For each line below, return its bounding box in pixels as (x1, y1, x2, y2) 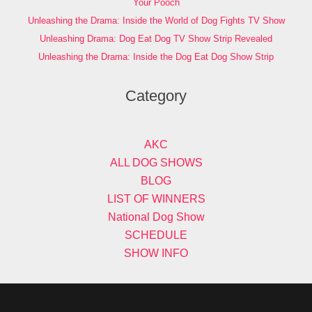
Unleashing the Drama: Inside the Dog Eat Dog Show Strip (38, 52, 274, 63)
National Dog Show (107, 210, 205, 223)
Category (125, 87, 187, 105)
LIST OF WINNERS (107, 192, 205, 205)
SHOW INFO (124, 247, 188, 259)
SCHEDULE (125, 228, 187, 241)
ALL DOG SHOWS (109, 156, 203, 169)
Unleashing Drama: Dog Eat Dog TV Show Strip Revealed (40, 33, 272, 45)
